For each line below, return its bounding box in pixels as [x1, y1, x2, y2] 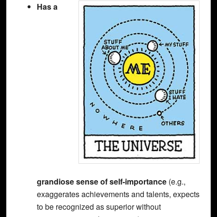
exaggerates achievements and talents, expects [36, 188, 200, 200]
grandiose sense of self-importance [36, 175, 167, 187]
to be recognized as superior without [36, 201, 161, 212]
